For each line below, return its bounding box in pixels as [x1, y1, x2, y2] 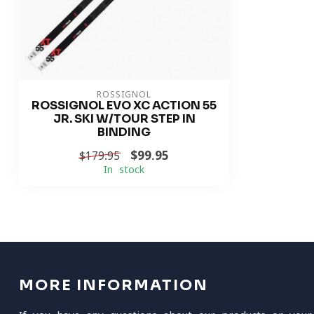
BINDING [97, 125, 151, 139]
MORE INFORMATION [19, 276, 208, 294]
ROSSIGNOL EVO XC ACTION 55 [32, 98, 217, 113]
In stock [104, 165, 144, 175]
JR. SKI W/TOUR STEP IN [53, 111, 196, 126]
